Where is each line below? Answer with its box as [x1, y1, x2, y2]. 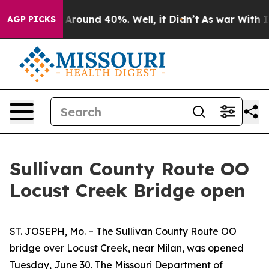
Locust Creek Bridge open [10, 179, 246, 202]
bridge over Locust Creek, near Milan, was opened [10, 242, 244, 254]
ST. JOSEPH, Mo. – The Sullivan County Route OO [10, 225, 237, 237]
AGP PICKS [7, 14, 56, 25]
